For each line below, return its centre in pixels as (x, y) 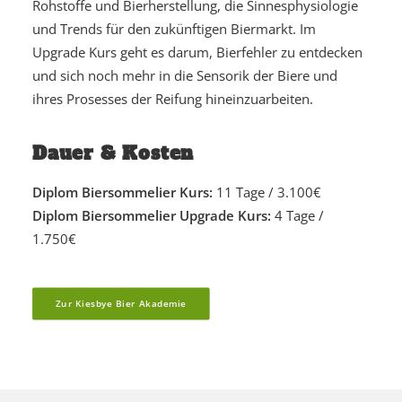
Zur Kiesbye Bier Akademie (121, 304)
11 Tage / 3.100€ (267, 192)
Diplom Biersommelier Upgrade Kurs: (152, 215)
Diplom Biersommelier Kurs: (122, 192)
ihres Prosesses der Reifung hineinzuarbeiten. (173, 99)
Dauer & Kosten (114, 153)
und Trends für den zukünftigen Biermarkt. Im (174, 29)
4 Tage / (297, 215)
